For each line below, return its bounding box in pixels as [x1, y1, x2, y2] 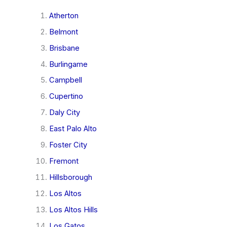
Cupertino [49, 92, 83, 101]
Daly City [49, 108, 80, 118]
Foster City [49, 140, 87, 150]
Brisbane [49, 43, 80, 53]
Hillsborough [49, 173, 92, 182]
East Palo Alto [49, 124, 97, 134]
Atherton [49, 11, 79, 20]
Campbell [49, 75, 82, 85]
